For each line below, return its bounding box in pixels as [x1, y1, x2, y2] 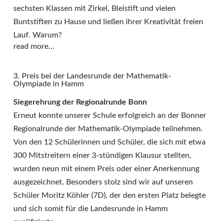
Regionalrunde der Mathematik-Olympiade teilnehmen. [13, 125, 203, 133]
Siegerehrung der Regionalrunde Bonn [13, 98, 147, 107]
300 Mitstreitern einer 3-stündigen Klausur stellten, [13, 151, 191, 160]
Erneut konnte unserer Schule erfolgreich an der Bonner [13, 111, 206, 120]
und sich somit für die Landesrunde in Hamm [13, 205, 168, 213]
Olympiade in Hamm [13, 80, 84, 88]
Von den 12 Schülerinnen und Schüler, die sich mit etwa [13, 138, 206, 147]
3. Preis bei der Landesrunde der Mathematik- [13, 72, 171, 80]
